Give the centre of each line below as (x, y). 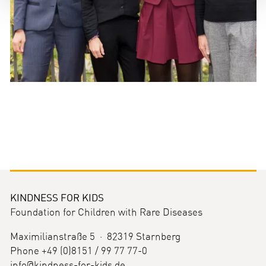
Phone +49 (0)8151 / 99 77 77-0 (78, 251)
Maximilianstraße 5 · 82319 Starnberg (95, 237)
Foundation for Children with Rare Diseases (106, 213)
